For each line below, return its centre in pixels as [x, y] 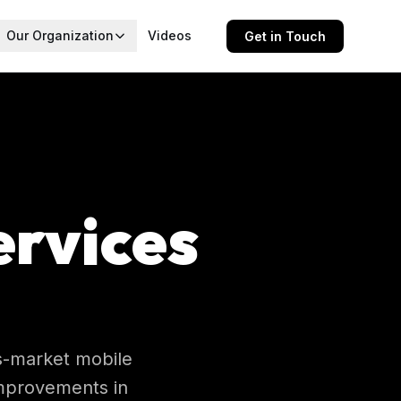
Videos [170, 35]
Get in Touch [285, 36]
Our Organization [60, 35]
